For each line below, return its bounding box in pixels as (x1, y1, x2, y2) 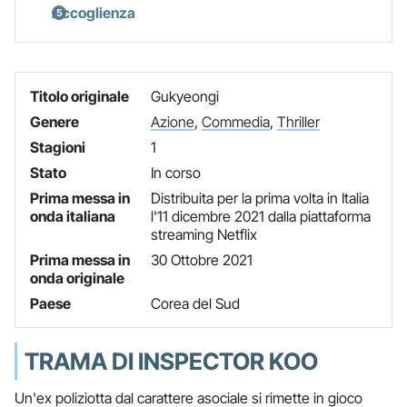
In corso (150, 163, 201, 182)
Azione (150, 112, 194, 131)
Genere (30, 112, 79, 131)
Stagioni (30, 137, 85, 156)
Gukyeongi (150, 86, 219, 105)
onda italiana (30, 206, 115, 225)
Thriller (276, 112, 320, 131)
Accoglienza (52, 3, 135, 22)
